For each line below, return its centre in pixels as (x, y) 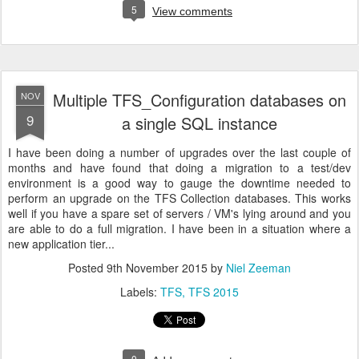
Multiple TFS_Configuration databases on (200, 100)
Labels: (140, 292)
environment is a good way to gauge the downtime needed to (179, 183)
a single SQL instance (200, 123)
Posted (87, 268)
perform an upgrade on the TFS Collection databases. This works (179, 198)
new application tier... (61, 244)
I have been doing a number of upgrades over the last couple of (179, 152)
